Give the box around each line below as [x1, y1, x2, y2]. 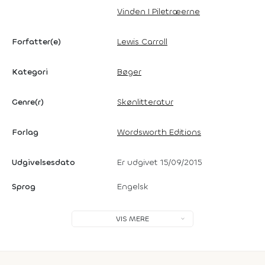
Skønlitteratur [117, 96, 173, 108]
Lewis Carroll [117, 36, 167, 47]
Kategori [12, 66, 48, 77]
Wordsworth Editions [117, 127, 201, 138]
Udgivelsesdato [12, 157, 75, 168]
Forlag [12, 127, 38, 138]
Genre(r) [12, 96, 44, 108]
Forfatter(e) [12, 36, 61, 47]
